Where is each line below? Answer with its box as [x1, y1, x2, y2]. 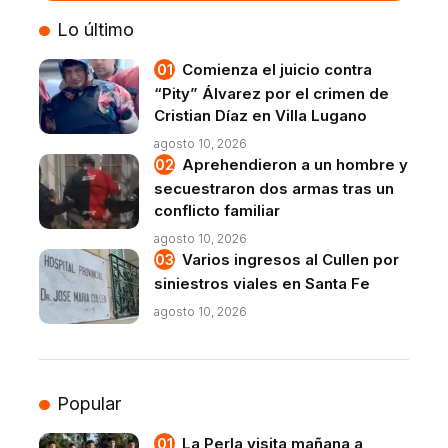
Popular [56, 393, 121, 415]
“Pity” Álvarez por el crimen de [154, 84, 389, 104]
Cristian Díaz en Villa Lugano [154, 106, 367, 126]
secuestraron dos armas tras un [154, 179, 394, 199]
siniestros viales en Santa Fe [154, 274, 370, 294]
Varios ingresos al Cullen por [182, 250, 399, 270]
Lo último [56, 19, 134, 41]
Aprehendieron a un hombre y [182, 155, 408, 175]
